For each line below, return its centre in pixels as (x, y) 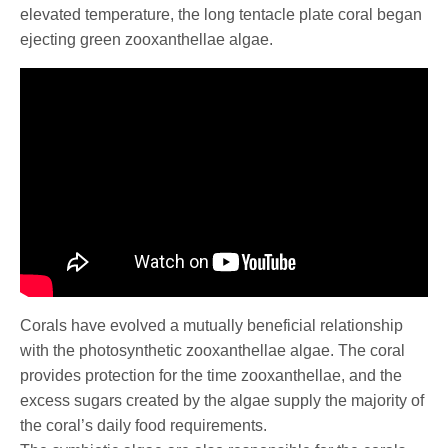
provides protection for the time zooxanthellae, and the (211, 376)
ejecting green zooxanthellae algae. (146, 39)
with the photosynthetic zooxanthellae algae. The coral (213, 351)
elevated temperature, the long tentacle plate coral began (221, 14)
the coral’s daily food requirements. (144, 426)
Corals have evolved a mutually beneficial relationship (212, 326)
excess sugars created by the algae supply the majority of (222, 401)
